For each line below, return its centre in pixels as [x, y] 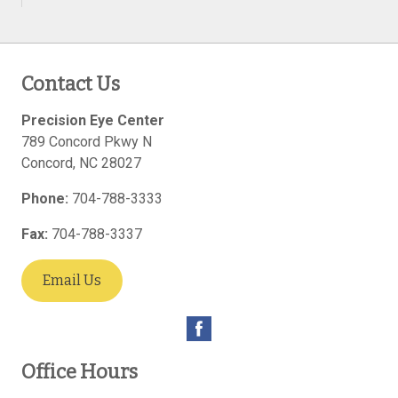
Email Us [72, 280]
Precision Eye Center [93, 120]
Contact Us [71, 84]
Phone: [45, 198]
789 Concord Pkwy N [87, 141]
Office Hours [80, 371]
